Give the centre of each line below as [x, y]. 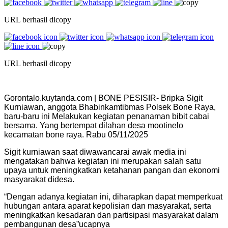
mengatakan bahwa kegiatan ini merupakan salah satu [103, 161]
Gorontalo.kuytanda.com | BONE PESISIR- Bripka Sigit [103, 98]
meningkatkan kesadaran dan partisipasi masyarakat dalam [111, 215]
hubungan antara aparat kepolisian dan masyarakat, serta [108, 206]
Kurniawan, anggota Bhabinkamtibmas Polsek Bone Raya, [110, 107]
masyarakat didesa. [39, 179]
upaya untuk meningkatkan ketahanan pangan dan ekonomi [112, 170]
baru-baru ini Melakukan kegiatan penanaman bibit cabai [107, 116]
